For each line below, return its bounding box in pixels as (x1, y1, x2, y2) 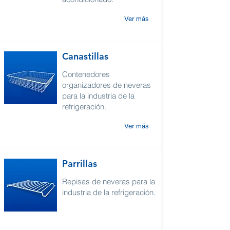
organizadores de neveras (62, 80, 151, 90)
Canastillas (62, 50, 108, 62)
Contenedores (62, 69, 110, 79)
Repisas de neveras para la (62, 177, 155, 186)
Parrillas (62, 158, 97, 169)
